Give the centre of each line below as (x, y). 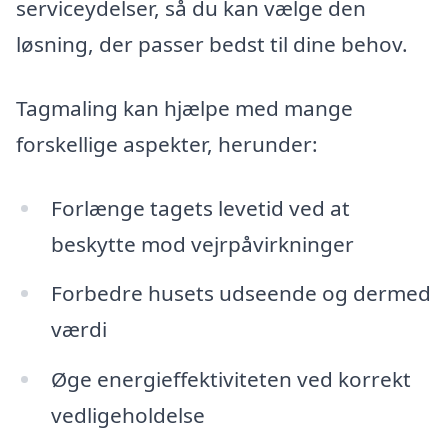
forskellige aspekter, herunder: (167, 143)
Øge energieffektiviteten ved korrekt (230, 379)
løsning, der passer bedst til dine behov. (212, 44)
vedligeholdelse (127, 415)
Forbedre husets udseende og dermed (240, 293)
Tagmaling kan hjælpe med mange (184, 107)
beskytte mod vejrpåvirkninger (202, 243)
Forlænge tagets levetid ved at (200, 207)
